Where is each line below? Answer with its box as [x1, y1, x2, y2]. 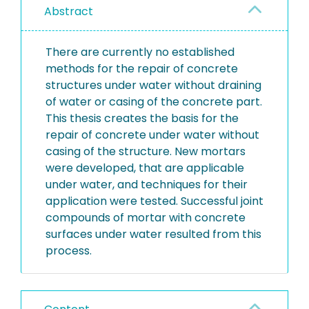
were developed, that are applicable [46, 160, 244, 176]
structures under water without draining [46, 77, 261, 93]
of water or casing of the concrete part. [46, 94, 262, 110]
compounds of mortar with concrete [46, 210, 246, 226]
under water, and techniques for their [46, 177, 248, 192]
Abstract [44, 3, 93, 19]
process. [46, 243, 92, 259]
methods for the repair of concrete [46, 61, 238, 77]
